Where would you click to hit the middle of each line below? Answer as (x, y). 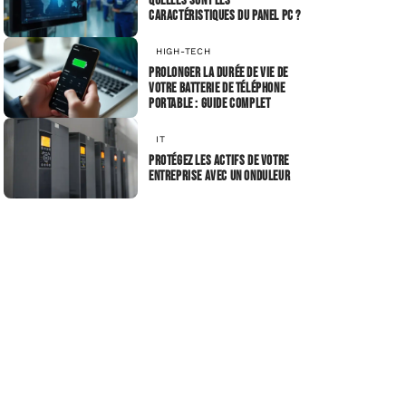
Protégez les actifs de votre (219, 161)
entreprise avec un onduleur (220, 177)
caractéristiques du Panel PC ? (225, 15)
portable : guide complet (210, 103)
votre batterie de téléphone (217, 88)
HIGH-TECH (184, 51)
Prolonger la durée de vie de (218, 72)
